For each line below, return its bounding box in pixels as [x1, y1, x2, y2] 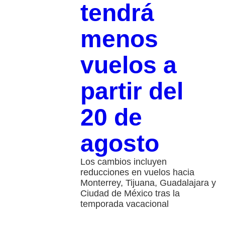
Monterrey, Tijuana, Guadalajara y [80, 177, 216, 188]
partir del [80, 77, 183, 104]
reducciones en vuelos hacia [80, 167, 194, 177]
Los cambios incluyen [80, 156, 167, 167]
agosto [80, 130, 159, 157]
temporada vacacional [80, 198, 169, 209]
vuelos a [80, 51, 177, 78]
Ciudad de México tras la [80, 188, 180, 198]
